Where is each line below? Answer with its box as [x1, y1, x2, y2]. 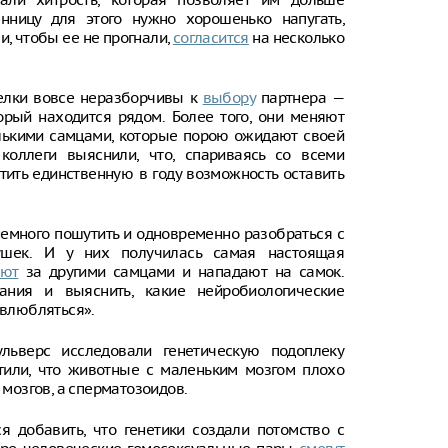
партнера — [255, 88, 345, 107]
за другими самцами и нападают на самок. [18, 262, 345, 281]
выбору [202, 88, 256, 107]
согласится [172, 28, 249, 47]
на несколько [248, 28, 345, 47]
